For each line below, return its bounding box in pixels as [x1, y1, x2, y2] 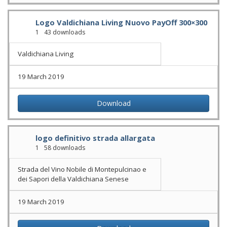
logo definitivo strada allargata [35, 133, 155, 143]
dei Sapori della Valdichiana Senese [18, 174, 129, 183]
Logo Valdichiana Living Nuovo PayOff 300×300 [35, 17, 207, 27]
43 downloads [43, 28, 85, 36]
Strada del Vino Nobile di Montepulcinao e [18, 165, 146, 174]
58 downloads [43, 143, 85, 152]
